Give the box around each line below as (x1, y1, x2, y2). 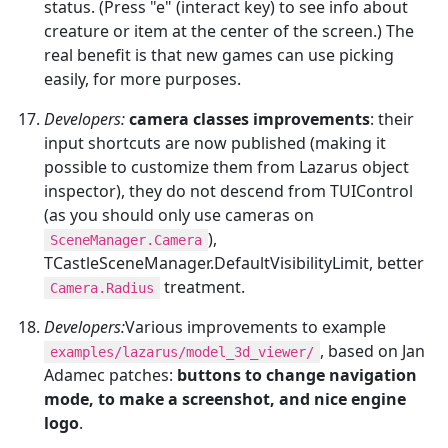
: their (370, 107, 414, 130)
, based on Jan (320, 339, 425, 362)
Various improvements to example (125, 315, 386, 338)
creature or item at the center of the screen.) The (44, 19, 414, 42)
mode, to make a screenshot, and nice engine (44, 387, 406, 410)
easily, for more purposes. (44, 67, 241, 90)
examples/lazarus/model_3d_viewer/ (50, 343, 314, 360)
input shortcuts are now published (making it (44, 131, 386, 154)
